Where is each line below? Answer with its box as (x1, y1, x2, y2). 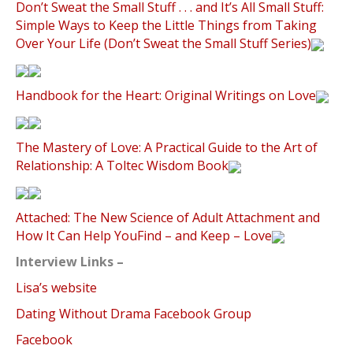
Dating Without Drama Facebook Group (16, 305, 251, 323)
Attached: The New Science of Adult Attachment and (16, 209, 320, 227)
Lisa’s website (16, 279, 97, 297)
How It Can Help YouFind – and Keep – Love (16, 227, 272, 245)
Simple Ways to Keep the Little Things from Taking (16, 17, 317, 35)
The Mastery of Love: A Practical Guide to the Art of (16, 139, 318, 157)
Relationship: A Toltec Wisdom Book (16, 157, 229, 175)
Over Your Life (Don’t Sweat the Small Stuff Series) (16, 35, 311, 53)
